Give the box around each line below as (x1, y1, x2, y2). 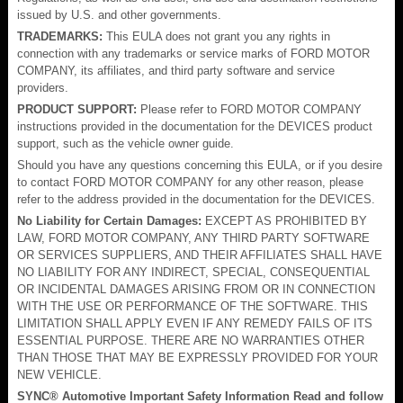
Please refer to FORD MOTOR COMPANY (137, 102, 362, 116)
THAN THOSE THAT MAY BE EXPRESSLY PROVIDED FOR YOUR (17, 350, 378, 364)
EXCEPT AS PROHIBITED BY (201, 213, 367, 228)
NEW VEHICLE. (17, 367, 102, 381)
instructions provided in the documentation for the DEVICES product (17, 119, 372, 133)
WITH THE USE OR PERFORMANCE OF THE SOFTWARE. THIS (17, 299, 368, 313)
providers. (17, 80, 68, 94)
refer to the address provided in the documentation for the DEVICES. (17, 192, 375, 206)
